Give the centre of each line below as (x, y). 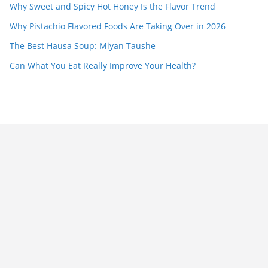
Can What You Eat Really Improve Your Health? (103, 66)
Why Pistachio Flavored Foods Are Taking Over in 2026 (118, 26)
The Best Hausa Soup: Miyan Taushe (83, 46)
